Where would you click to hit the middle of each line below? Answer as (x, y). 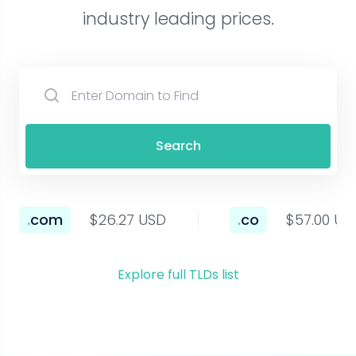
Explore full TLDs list (178, 275)
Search (178, 146)
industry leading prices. (178, 19)
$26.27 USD (128, 220)
